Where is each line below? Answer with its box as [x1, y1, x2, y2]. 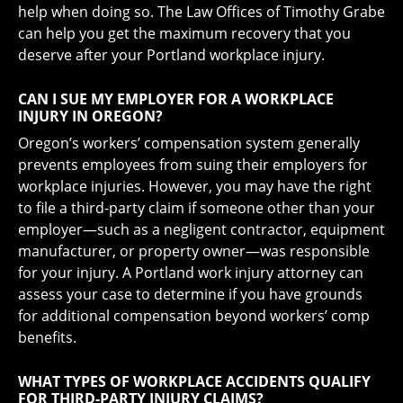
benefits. [18, 327, 76, 347]
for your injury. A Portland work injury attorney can [18, 262, 363, 282]
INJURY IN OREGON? [18, 105, 163, 126]
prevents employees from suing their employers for [18, 154, 368, 175]
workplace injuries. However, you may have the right [18, 175, 372, 196]
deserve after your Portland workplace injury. [18, 44, 325, 65]
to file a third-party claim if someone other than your [18, 197, 375, 218]
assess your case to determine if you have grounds [18, 283, 363, 304]
